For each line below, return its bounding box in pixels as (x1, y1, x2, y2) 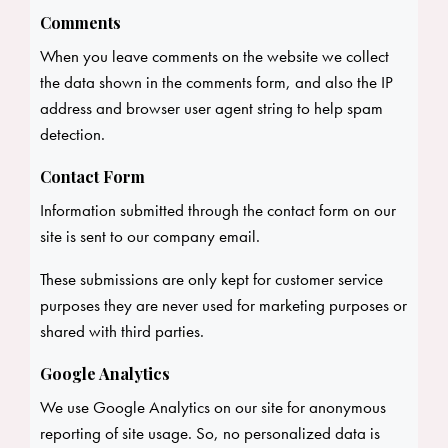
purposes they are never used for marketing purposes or (40, 294, 407, 317)
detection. (40, 123, 105, 146)
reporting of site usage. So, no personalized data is (40, 422, 380, 445)
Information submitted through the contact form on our (40, 199, 396, 222)
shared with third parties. (40, 320, 204, 343)
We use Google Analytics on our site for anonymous (40, 396, 386, 419)
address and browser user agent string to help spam (40, 97, 383, 120)
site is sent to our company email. (40, 225, 260, 248)
